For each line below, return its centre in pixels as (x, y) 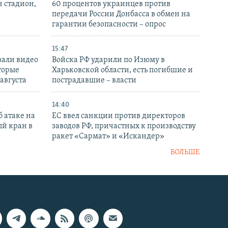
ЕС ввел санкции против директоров (119, 116)
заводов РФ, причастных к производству (124, 126)
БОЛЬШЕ (185, 153)
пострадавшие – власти (94, 81)
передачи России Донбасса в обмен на (121, 15)
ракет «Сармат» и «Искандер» (108, 137)
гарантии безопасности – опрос (109, 25)
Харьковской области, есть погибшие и (122, 70)
